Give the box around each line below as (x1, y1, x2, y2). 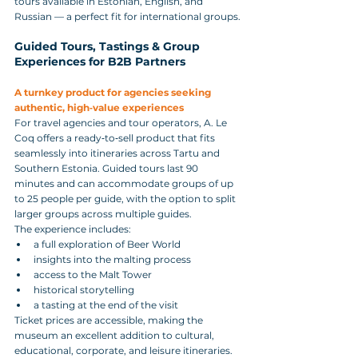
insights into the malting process (34, 253, 191, 265)
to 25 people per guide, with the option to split (14, 192, 238, 205)
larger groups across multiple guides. (14, 207, 192, 220)
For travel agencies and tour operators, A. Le (14, 116, 229, 129)
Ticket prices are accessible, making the (14, 313, 205, 326)
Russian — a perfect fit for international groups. (14, 10, 241, 22)
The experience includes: (14, 222, 131, 235)
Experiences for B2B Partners (14, 54, 185, 69)
